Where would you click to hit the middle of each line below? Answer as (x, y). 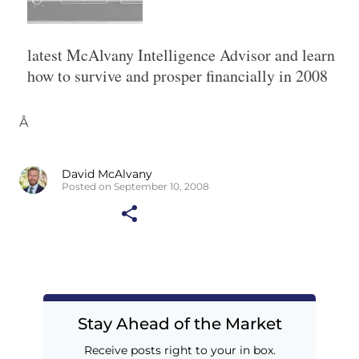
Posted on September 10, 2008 (135, 187)
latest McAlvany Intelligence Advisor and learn (181, 55)
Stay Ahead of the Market (179, 323)
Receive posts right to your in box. (179, 350)
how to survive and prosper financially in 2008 (177, 76)
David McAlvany (107, 174)
